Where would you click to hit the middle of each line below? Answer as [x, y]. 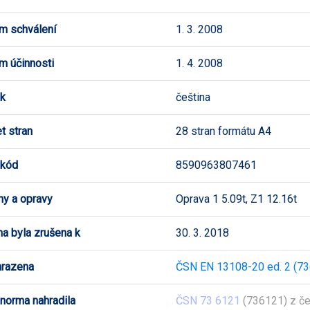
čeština [193, 97]
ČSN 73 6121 [208, 300]
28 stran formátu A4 [224, 131]
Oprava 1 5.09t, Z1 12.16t [236, 199]
